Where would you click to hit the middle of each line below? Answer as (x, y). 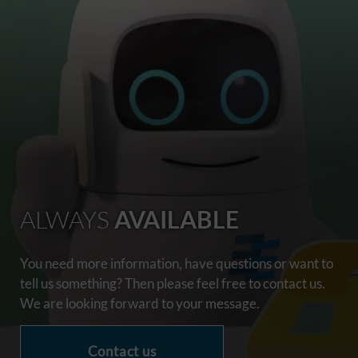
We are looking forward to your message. (140, 304)
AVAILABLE (177, 219)
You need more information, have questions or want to (177, 264)
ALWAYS (67, 220)
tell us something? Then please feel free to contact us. (173, 284)
